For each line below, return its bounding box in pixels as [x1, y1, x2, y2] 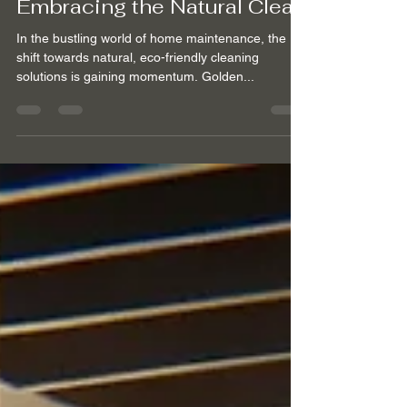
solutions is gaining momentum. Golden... [16, 104, 254, 120]
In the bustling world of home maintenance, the [16, 66, 286, 82]
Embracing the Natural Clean [16, 29, 306, 55]
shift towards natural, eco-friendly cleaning [16, 85, 259, 101]
